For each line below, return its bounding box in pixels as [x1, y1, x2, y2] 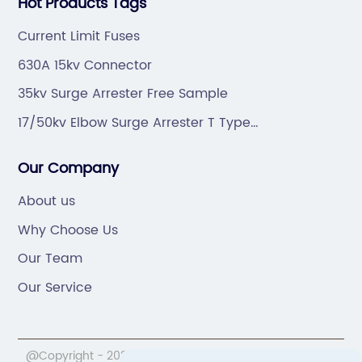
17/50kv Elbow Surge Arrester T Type [18, 112, 251, 133]
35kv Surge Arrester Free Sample [18, 83, 229, 105]
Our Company [18, 157, 120, 181]
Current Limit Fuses [18, 26, 141, 48]
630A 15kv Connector [18, 54, 153, 76]
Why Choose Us [18, 219, 119, 241]
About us [18, 191, 76, 213]
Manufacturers [18, 131, 113, 153]
